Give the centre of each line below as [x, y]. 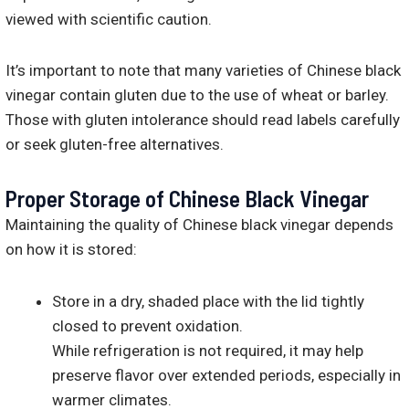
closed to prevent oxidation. [147, 325]
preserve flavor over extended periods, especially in [226, 375]
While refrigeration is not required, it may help [208, 350]
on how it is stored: [71, 249]
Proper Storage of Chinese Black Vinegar [187, 198]
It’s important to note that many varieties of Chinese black [203, 71]
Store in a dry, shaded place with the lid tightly [208, 301]
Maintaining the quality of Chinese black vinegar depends [199, 225]
